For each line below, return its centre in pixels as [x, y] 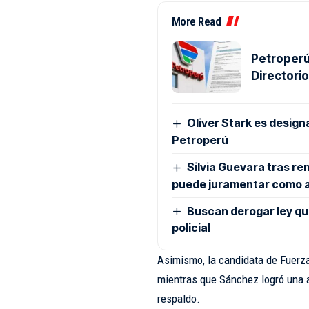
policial [191, 228]
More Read [196, 22]
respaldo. [178, 299]
